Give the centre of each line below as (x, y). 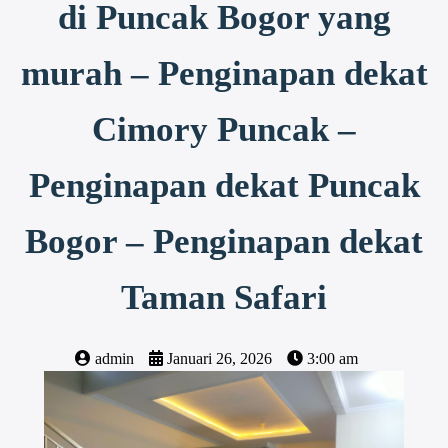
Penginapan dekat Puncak (224, 185)
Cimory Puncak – (224, 129)
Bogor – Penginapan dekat (224, 241)
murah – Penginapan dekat (224, 73)
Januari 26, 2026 (219, 358)
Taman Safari (224, 297)
